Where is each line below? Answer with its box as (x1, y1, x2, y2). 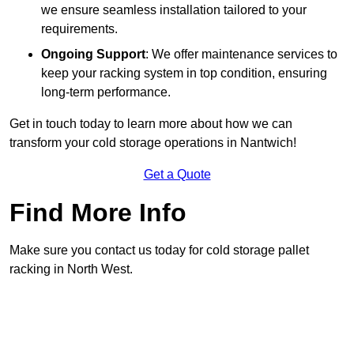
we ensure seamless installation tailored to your (41, 3, 307, 17)
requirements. (41, 22, 118, 36)
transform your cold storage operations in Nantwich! (9, 136, 296, 150)
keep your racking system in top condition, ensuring (41, 66, 327, 81)
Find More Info (9, 198, 186, 228)
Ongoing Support (41, 47, 145, 62)
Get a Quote (143, 168, 211, 182)
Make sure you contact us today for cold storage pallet (9, 243, 309, 258)
